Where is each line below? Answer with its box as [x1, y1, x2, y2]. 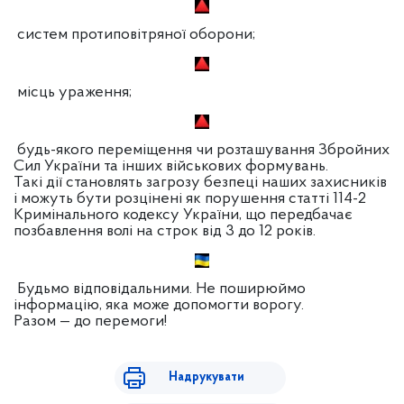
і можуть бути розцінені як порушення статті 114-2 [14, 190, 366, 208]
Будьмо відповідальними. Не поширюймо [14, 280, 306, 298]
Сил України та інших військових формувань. [14, 158, 328, 176]
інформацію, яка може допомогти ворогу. [14, 297, 304, 315]
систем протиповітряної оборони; [14, 26, 255, 44]
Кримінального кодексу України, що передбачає [14, 207, 353, 225]
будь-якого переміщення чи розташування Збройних [14, 142, 390, 160]
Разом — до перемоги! [14, 313, 170, 331]
